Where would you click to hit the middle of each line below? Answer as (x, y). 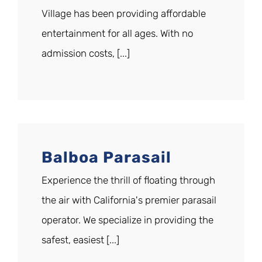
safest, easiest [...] (80, 240)
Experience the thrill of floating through (128, 180)
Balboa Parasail (106, 158)
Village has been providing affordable (124, 14)
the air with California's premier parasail (129, 200)
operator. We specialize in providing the (127, 220)
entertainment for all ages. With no (117, 34)
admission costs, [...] (86, 54)
